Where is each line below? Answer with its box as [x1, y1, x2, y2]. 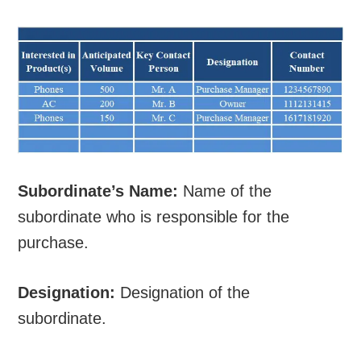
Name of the [178, 181, 272, 200]
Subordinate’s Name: [18, 181, 179, 200]
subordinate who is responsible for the [18, 207, 290, 226]
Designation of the [115, 283, 251, 301]
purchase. [18, 233, 89, 251]
